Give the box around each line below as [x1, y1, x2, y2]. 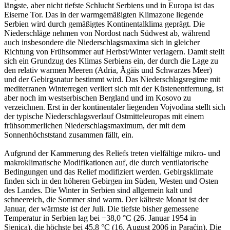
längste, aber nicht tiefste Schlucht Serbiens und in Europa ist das [4, 1, 214, 10]
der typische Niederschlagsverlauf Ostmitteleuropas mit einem [4, 112, 204, 121]
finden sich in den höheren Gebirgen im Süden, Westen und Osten [4, 177, 218, 186]
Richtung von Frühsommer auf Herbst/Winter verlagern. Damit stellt [4, 47, 224, 56]
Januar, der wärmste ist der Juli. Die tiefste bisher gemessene [4, 204, 199, 214]
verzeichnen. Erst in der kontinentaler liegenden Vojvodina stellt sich [4, 103, 225, 112]
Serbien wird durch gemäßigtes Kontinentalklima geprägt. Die [4, 20, 205, 29]
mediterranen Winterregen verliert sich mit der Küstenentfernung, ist [4, 84, 223, 93]
